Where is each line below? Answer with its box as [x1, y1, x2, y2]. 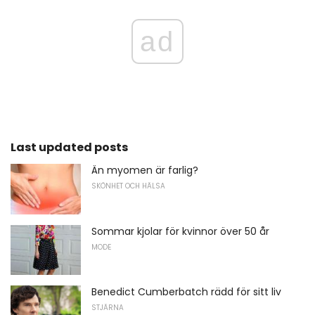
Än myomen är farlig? [91, 163, 198, 178]
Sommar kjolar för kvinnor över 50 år [91, 224, 269, 238]
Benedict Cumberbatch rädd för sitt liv [91, 285, 281, 300]
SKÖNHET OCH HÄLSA [91, 181, 165, 192]
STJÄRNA [91, 302, 124, 314]
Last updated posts [11, 139, 128, 156]
